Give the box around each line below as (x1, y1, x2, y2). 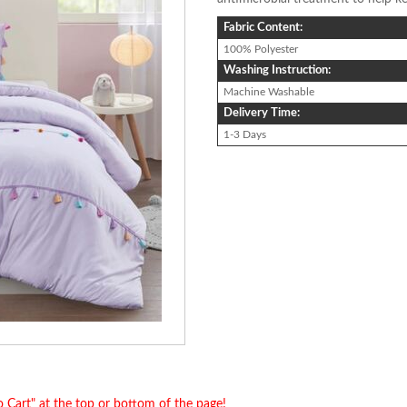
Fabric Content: (223, 21, 303, 34)
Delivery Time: (223, 106, 300, 119)
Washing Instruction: (223, 64, 331, 76)
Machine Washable (223, 85, 314, 97)
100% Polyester (223, 43, 298, 55)
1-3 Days (223, 128, 266, 140)
